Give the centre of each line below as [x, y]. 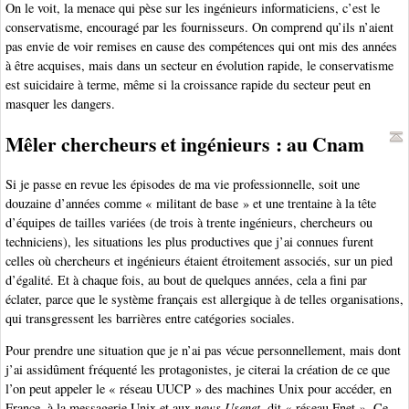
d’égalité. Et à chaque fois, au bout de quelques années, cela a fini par [186, 279]
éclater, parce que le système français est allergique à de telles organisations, [204, 299]
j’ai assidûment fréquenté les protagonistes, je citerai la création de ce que [198, 370]
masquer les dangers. [60, 104]
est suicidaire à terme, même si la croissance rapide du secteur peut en [188, 85]
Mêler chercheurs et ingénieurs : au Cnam [185, 144]
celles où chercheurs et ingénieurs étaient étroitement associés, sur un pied [199, 260]
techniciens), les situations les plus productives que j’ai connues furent [189, 241]
